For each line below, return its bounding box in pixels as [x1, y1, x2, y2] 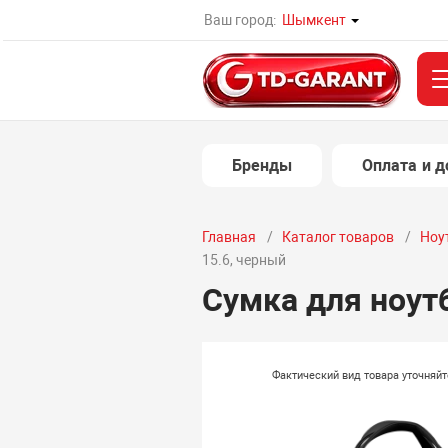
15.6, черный [201, 252, 286, 268]
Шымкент [282, 12, 347, 28]
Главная [201, 229, 256, 245]
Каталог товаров [281, 229, 394, 245]
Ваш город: [204, 12, 277, 28]
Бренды [231, 156, 293, 175]
